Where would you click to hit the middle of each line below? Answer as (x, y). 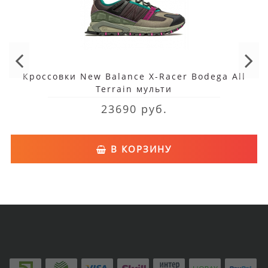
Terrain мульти (134, 89)
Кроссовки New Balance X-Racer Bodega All (134, 76)
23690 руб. (134, 109)
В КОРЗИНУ (139, 149)
